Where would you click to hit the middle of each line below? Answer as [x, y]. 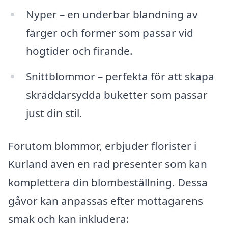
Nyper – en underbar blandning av [112, 15]
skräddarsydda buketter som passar [117, 94]
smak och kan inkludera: [69, 219]
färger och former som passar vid [109, 33]
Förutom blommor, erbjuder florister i [102, 145]
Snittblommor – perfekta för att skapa [120, 76]
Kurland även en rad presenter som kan [108, 164]
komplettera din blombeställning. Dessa [108, 182]
